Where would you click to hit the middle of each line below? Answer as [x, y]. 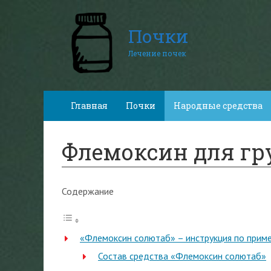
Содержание [88, 191]
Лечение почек [157, 53]
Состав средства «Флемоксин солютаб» [182, 256]
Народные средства [218, 106]
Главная [89, 106]
